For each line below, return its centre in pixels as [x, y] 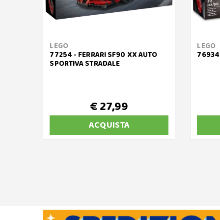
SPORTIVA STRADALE [85, 64]
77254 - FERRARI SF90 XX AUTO [104, 55]
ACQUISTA [109, 125]
